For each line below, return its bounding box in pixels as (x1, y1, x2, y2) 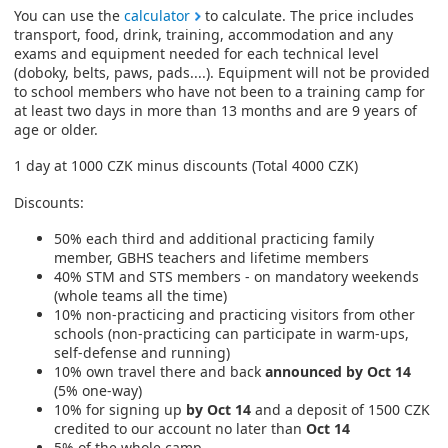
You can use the (14, 5, 124, 25)
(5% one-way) (54, 381, 142, 401)
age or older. (14, 119, 98, 139)
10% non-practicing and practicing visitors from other (54, 305, 415, 325)
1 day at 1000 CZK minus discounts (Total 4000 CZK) (14, 156, 358, 176)
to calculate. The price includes (201, 5, 415, 25)
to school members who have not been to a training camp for (14, 81, 425, 101)
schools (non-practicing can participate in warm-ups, (54, 324, 409, 344)
